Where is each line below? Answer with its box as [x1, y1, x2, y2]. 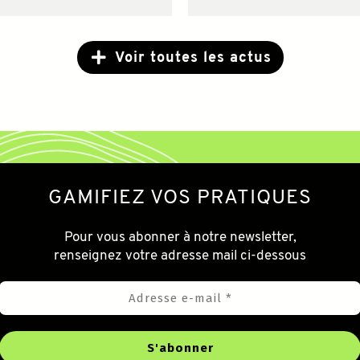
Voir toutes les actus [114, 50, 272, 66]
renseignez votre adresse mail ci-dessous [54, 248, 306, 263]
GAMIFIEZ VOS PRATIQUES [48, 187, 312, 208]
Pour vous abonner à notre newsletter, [63, 230, 297, 244]
